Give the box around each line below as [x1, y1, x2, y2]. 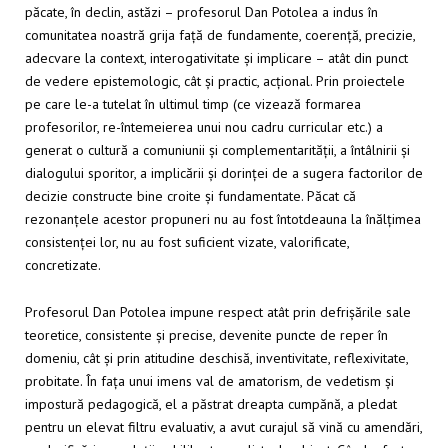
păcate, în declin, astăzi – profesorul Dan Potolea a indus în [25, 2, 378, 21]
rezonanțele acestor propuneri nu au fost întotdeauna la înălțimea [25, 209, 421, 228]
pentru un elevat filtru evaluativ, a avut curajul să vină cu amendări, [25, 417, 422, 436]
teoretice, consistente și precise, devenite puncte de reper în [25, 325, 388, 344]
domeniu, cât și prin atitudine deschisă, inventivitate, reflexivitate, [25, 348, 408, 367]
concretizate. [25, 255, 101, 274]
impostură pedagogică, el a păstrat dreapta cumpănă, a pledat [25, 394, 397, 413]
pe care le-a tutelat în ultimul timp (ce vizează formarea [25, 94, 361, 113]
